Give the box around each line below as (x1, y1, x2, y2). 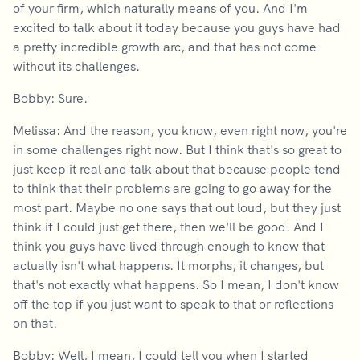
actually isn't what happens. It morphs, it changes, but (13, 257, 324, 273)
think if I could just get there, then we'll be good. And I (13, 219, 324, 235)
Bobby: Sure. (13, 90, 88, 106)
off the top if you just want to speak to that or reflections (13, 296, 333, 312)
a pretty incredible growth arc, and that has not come (13, 39, 317, 55)
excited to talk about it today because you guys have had (13, 19, 341, 35)
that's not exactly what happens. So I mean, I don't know (13, 276, 339, 292)
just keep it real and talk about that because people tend (13, 161, 341, 177)
